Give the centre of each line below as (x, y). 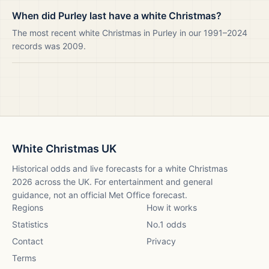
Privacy (161, 241)
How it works (172, 207)
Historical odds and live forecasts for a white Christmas (120, 168)
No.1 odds (166, 224)
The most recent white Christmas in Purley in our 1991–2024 (130, 33)
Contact (28, 241)
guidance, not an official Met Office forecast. (100, 195)
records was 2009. (49, 46)
